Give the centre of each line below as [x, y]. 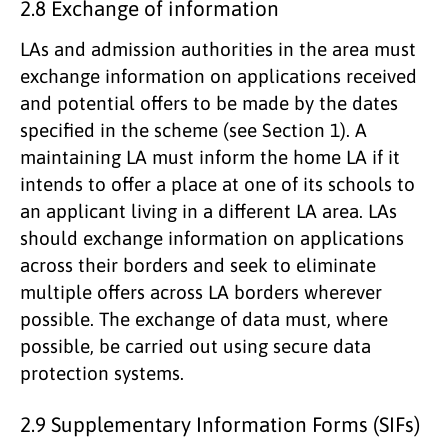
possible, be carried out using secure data [195, 345]
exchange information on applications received [218, 75]
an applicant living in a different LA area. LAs [208, 210]
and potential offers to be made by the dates [209, 102]
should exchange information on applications [212, 237]
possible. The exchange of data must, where [204, 318]
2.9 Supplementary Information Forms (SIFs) [220, 424]
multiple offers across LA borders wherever [201, 291]
